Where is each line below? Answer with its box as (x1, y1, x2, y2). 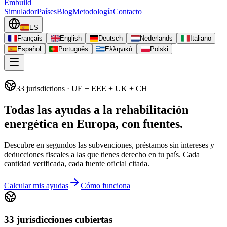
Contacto (113, 7, 142, 16)
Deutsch (98, 34, 123, 42)
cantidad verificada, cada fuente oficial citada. (4, 159, 149, 168)
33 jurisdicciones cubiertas (4, 214, 112, 225)
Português (58, 45, 88, 53)
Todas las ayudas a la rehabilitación (4, 103, 188, 117)
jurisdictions (26, 84, 65, 93)
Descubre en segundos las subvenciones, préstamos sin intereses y (4, 140, 214, 149)
